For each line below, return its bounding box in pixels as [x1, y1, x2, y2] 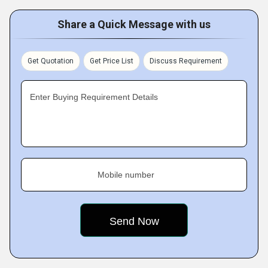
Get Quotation [28, 57, 74, 65]
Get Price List [90, 57, 133, 65]
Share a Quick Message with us [57, 18, 211, 31]
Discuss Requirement [150, 57, 222, 65]
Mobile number [98, 170, 154, 179]
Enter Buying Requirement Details [30, 92, 158, 102]
